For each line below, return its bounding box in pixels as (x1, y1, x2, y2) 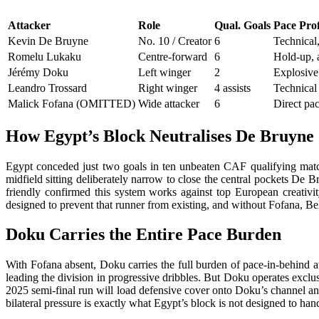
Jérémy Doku (8, 66, 68, 78)
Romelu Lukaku (8, 50, 81, 63)
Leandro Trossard (8, 81, 87, 94)
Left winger (138, 66, 191, 78)
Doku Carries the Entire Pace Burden (6, 225, 281, 244)
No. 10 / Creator (138, 34, 211, 47)
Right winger (138, 81, 197, 94)
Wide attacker (138, 97, 199, 110)
